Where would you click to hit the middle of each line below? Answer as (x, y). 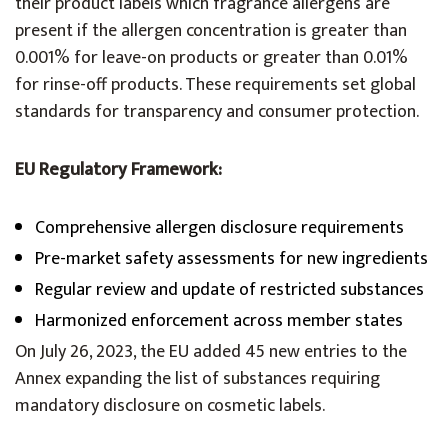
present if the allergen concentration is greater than (211, 31)
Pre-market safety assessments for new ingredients (231, 259)
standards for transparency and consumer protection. (217, 112)
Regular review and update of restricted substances (229, 290)
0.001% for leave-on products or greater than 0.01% (211, 58)
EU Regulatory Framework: (118, 170)
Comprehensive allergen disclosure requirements (219, 228)
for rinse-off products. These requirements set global (215, 85)
